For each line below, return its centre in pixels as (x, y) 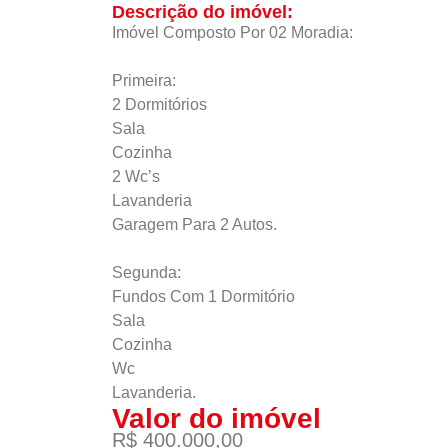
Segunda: (146, 272)
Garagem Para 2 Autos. (194, 224)
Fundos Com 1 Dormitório (203, 296)
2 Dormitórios (159, 104)
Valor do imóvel (216, 418)
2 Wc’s (136, 176)
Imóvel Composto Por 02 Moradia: (232, 32)
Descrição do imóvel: (202, 12)
